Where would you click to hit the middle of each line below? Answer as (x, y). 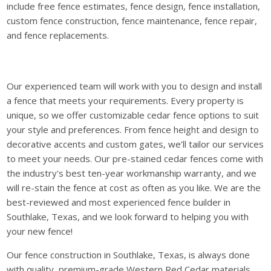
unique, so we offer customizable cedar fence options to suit (133, 115)
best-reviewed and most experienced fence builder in (119, 202)
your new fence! (40, 231)
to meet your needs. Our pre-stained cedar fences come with (135, 158)
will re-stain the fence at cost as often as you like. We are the (134, 187)
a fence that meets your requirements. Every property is (126, 100)
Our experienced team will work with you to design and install (135, 86)
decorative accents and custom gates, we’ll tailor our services (135, 144)
